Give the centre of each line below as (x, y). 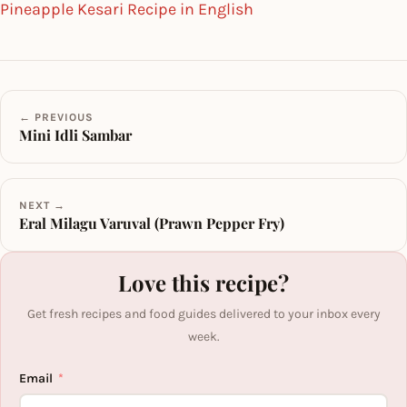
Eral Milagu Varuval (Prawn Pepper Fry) (152, 223)
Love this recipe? (203, 282)
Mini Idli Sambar (75, 134)
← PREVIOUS (56, 117)
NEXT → (42, 205)
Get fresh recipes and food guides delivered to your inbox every (203, 313)
